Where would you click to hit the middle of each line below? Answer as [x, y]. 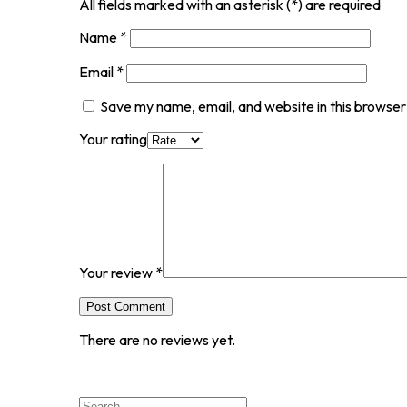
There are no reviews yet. [157, 339]
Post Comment [126, 306]
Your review [117, 272]
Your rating [113, 139]
